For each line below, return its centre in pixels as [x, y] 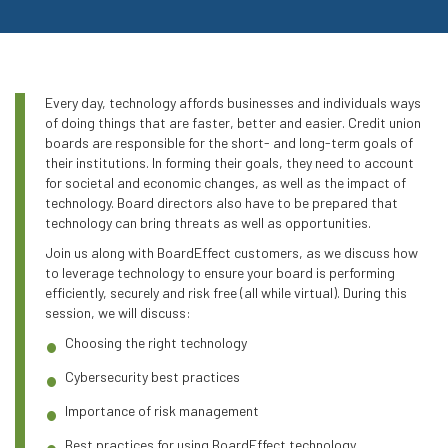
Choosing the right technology [156, 342]
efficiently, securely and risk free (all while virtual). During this [226, 292]
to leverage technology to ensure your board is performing [220, 272]
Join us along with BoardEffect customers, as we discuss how [231, 252]
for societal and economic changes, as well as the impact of [225, 182]
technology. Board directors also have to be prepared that [221, 202]
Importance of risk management [162, 410]
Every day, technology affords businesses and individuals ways [233, 102]
